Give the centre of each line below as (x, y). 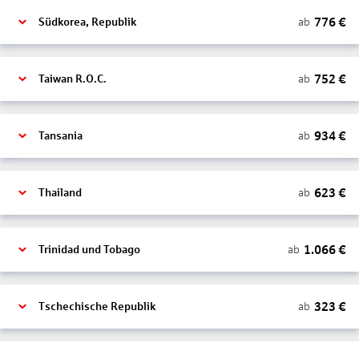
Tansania (61, 136)
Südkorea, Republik (87, 22)
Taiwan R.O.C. (73, 79)
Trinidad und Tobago (89, 250)
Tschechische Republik (97, 307)
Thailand (60, 193)
